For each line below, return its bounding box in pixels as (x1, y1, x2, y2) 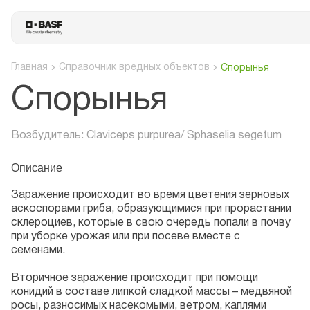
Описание (11, 159, 62, 175)
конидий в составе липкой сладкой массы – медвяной (11, 287, 292, 297)
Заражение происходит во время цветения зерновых (11, 190, 289, 200)
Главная (11, 63, 48, 72)
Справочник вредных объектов (59, 63, 210, 72)
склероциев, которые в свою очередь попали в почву (11, 218, 291, 228)
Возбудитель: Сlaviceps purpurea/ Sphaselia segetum (11, 131, 282, 140)
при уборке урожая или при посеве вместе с (11, 232, 240, 241)
